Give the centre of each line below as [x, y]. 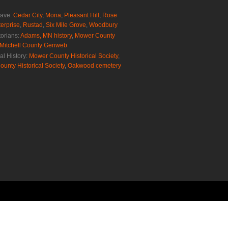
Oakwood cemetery [94, 65]
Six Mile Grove [66, 25]
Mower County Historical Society [74, 56]
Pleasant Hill [82, 15]
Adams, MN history [46, 35]
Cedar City [28, 15]
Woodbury [103, 25]
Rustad [33, 25]
